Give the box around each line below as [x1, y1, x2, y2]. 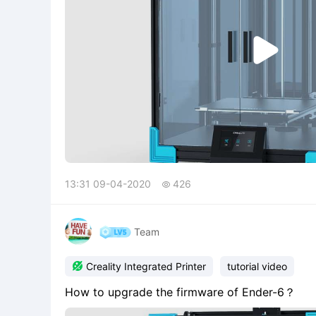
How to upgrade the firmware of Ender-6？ [65, 285, 296, 299]
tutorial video [227, 260, 287, 272]
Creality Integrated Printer [86, 260, 206, 272]
